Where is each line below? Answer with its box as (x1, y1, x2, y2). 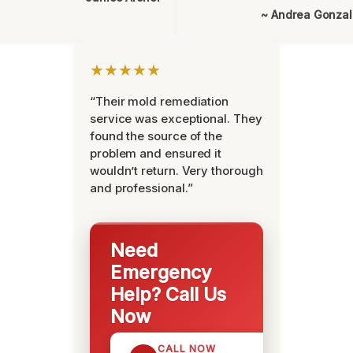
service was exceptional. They (90, 111, 262, 126)
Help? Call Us (110, 283, 226, 306)
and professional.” (90, 180, 193, 195)
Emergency (110, 261, 212, 284)
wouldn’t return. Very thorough (90, 163, 263, 178)
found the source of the (90, 128, 223, 143)
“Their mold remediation (90, 94, 229, 109)
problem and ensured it (90, 146, 222, 161)
